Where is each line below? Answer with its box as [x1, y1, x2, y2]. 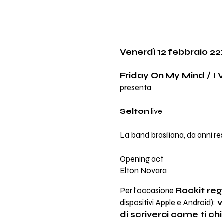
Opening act [119, 154, 163, 164]
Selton [119, 106, 149, 116]
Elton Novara [119, 166, 166, 176]
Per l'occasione [119, 186, 175, 196]
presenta [119, 82, 151, 93]
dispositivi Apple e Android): [119, 198, 215, 208]
